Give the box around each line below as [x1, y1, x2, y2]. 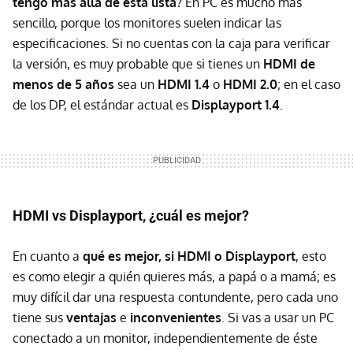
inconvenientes [130, 310, 221, 326]
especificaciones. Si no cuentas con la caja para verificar [13, 35, 330, 52]
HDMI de [263, 56, 315, 72]
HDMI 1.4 [158, 76, 210, 93]
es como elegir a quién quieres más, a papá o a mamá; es [13, 269, 336, 285]
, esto [295, 248, 326, 265]
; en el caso [277, 76, 340, 93]
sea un [114, 76, 158, 93]
